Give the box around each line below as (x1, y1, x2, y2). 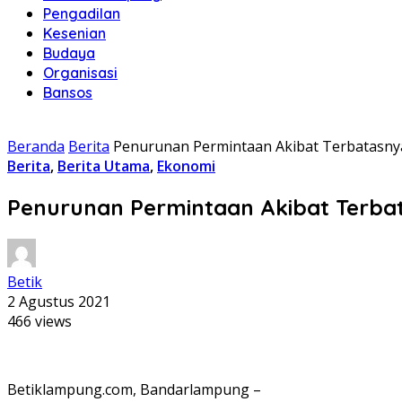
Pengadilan (43, 4, 120, 22)
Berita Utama (57, 156, 150, 176)
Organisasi (43, 64, 118, 82)
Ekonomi (157, 156, 215, 176)
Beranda (7, 136, 65, 156)
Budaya (43, 44, 95, 62)
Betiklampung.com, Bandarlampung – (7, 379, 261, 399)
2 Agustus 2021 (7, 291, 110, 311)
